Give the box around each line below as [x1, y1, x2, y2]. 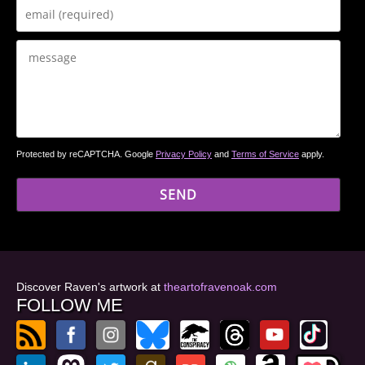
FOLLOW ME [16, 294, 123, 315]
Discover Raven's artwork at [16, 279, 164, 293]
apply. [299, 149, 324, 160]
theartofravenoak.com [164, 279, 277, 293]
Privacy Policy [156, 149, 212, 160]
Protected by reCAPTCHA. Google [16, 149, 156, 160]
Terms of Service [231, 149, 299, 160]
